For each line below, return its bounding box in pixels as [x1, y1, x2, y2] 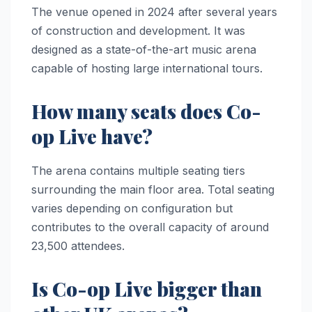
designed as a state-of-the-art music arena [31, 42, 256, 57]
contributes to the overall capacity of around [31, 220, 269, 235]
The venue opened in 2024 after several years [31, 5, 277, 19]
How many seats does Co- [31, 98, 261, 125]
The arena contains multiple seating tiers [31, 164, 245, 178]
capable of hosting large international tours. [31, 61, 263, 76]
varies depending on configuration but [31, 201, 233, 216]
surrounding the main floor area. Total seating [31, 182, 274, 197]
